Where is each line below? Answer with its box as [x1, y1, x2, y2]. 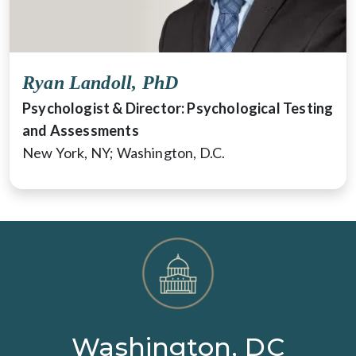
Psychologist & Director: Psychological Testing [22, 99, 334, 117]
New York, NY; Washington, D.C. [22, 143, 226, 161]
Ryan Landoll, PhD [22, 72, 179, 93]
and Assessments [22, 121, 139, 139]
